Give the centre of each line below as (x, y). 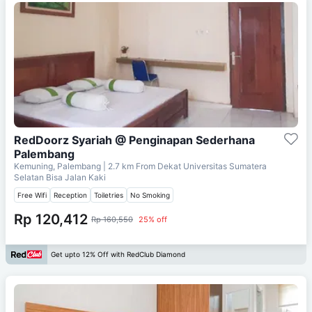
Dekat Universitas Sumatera (212, 166)
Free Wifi (32, 195)
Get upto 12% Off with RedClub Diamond (118, 255)
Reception (70, 195)
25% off (153, 219)
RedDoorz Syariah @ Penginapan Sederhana (134, 140)
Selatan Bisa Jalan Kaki (60, 177)
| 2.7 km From (129, 166)
